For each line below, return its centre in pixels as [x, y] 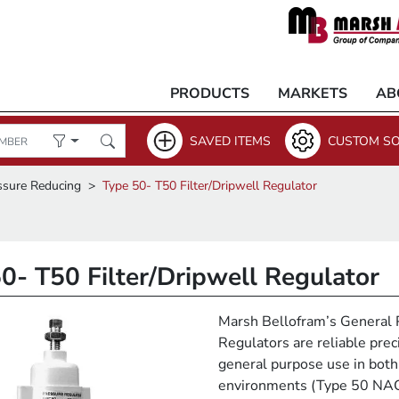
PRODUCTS [210, 94]
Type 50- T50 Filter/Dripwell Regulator [210, 186]
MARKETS [313, 94]
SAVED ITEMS [230, 141]
